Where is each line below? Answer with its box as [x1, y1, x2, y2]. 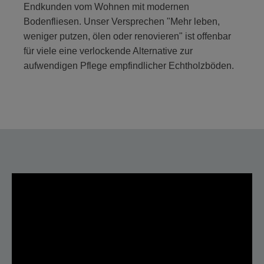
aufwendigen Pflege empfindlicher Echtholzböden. [24, 60, 234, 71]
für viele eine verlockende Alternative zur [24, 45, 193, 56]
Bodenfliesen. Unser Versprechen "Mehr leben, [24, 16, 220, 27]
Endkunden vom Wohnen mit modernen [24, 1, 189, 12]
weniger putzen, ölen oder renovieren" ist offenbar [24, 31, 231, 41]
